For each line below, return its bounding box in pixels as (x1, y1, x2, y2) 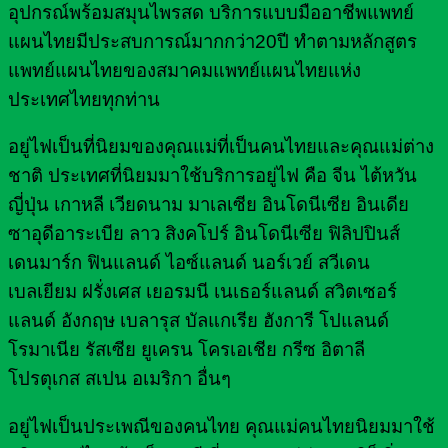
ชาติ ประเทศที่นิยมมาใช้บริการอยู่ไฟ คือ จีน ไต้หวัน (8, 165, 417, 187)
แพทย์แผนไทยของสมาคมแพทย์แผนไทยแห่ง (8, 59, 361, 81)
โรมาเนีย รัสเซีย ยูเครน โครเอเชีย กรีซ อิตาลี (8, 339, 365, 361)
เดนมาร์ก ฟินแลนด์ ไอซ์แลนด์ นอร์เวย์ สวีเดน (8, 252, 370, 274)
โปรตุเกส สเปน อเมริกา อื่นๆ (8, 368, 231, 390)
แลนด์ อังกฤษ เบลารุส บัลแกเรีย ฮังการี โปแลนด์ (8, 310, 389, 332)
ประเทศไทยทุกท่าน (8, 88, 160, 110)
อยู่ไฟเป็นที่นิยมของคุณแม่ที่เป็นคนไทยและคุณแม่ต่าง (8, 136, 434, 158)
